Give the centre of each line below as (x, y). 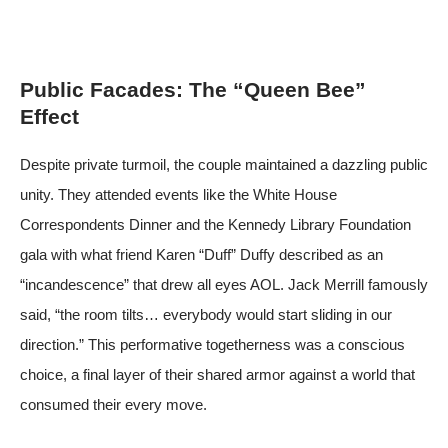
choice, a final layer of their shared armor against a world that (217, 374)
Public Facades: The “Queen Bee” (193, 89)
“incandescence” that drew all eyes (135, 284)
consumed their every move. (113, 404)
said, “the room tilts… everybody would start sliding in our (206, 314)
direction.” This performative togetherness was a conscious (212, 344)
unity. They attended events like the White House (178, 194)
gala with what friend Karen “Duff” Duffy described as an (201, 254)
